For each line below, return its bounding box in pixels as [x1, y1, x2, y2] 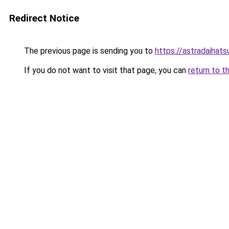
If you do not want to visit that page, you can [22, 65, 188, 75]
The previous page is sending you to [22, 46, 155, 56]
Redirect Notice [9, 12, 79, 24]
